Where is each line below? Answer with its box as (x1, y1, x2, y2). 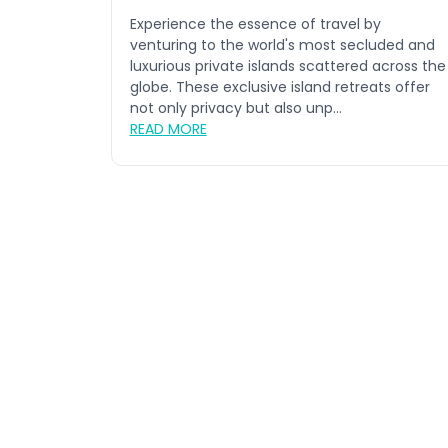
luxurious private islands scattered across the (129, 56, 446, 77)
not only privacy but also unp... (129, 98, 342, 119)
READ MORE (129, 119, 207, 140)
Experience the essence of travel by (129, 14, 381, 35)
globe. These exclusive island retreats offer (129, 77, 430, 98)
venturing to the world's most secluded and (129, 35, 435, 56)
